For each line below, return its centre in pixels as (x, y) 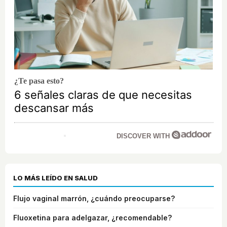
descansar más (54, 108)
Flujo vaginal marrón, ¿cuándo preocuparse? (94, 199)
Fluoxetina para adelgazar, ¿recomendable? (92, 218)
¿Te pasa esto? (39, 81)
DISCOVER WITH (144, 136)
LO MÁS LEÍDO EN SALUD (55, 178)
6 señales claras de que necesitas (103, 95)
